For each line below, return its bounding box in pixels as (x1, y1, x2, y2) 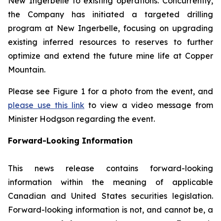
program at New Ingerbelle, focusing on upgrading (8, 23, 213, 33)
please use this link (8, 100, 84, 110)
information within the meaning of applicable (8, 177, 213, 187)
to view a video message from (84, 100, 213, 110)
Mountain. (8, 65, 45, 74)
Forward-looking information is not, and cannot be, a (8, 205, 213, 215)
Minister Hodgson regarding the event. (8, 114, 155, 124)
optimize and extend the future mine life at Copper (8, 51, 213, 61)
